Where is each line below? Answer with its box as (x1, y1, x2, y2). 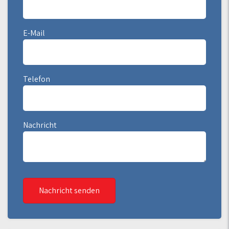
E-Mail (23, 28, 45, 38)
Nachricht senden (39, 185, 100, 196)
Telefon (23, 74, 50, 84)
